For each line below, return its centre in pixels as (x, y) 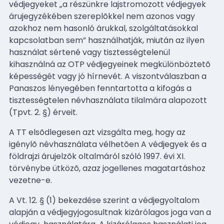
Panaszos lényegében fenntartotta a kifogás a (100, 88)
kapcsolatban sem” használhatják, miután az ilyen (107, 40)
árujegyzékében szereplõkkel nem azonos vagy (102, 16)
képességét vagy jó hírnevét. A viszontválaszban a (108, 76)
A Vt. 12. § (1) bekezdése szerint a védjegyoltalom (104, 200)
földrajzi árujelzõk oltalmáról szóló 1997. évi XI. (97, 156)
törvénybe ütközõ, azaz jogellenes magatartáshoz (107, 168)
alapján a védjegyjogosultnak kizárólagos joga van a (110, 212)
